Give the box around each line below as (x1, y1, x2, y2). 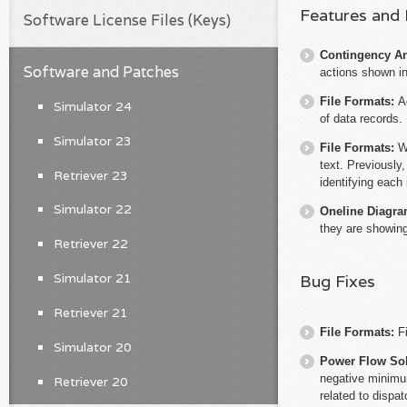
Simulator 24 (53, 98, 132, 114)
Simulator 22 (53, 201, 132, 218)
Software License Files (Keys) (24, 11, 232, 31)
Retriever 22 (53, 235, 128, 253)
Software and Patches (24, 62, 180, 82)
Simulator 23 (53, 132, 132, 149)
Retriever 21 (53, 303, 128, 321)
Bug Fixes (300, 270, 375, 292)
